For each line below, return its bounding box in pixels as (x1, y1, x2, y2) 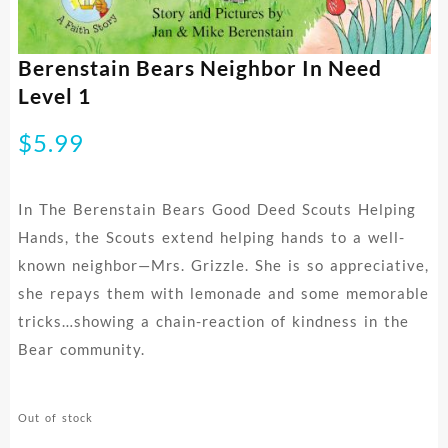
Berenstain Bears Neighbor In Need (17, 54, 382, 80)
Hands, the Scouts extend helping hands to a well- (17, 227, 405, 246)
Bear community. (17, 339, 145, 358)
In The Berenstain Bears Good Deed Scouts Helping (17, 199, 416, 218)
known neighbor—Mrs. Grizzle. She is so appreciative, (17, 255, 429, 274)
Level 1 (17, 82, 91, 108)
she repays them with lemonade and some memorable (17, 283, 429, 302)
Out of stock (17, 410, 93, 424)
